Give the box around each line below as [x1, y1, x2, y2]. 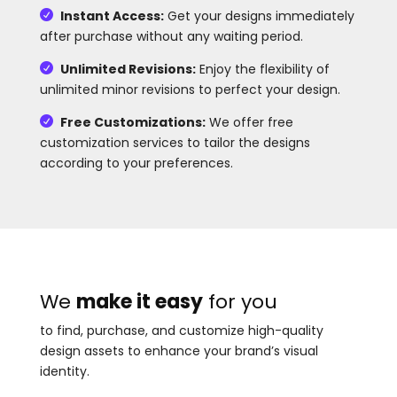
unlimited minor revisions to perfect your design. [39, 80, 340, 98]
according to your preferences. [39, 153, 233, 172]
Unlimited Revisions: [59, 59, 196, 78]
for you [202, 287, 277, 315]
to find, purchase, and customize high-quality [39, 321, 323, 339]
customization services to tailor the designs [39, 133, 310, 152]
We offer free [205, 113, 293, 131]
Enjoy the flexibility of [195, 59, 330, 78]
